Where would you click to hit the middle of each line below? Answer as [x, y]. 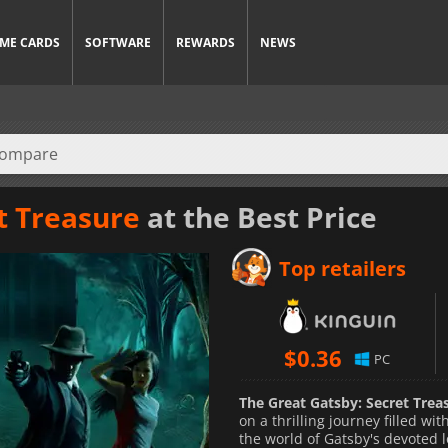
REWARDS [205, 42]
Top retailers [342, 268]
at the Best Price [258, 216]
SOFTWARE [118, 42]
